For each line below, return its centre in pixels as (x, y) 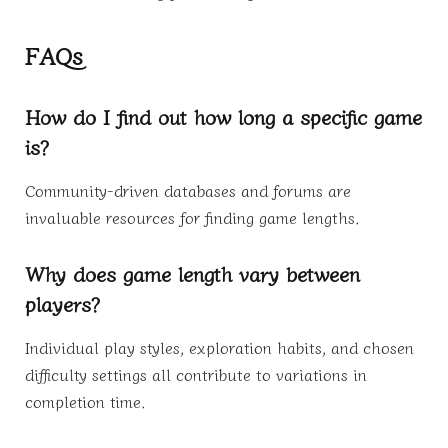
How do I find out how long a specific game (223, 116)
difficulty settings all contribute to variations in (196, 373)
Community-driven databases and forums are (188, 189)
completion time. (85, 400)
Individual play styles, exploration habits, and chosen (219, 346)
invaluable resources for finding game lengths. (192, 216)
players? (62, 303)
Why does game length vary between (192, 273)
